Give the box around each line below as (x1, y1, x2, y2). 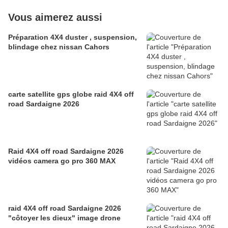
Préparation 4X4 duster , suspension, (8, 33, 137, 42)
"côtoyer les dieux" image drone (8, 214, 121, 222)
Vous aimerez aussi (8, 12, 102, 23)
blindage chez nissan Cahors (8, 43, 109, 51)
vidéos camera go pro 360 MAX (8, 157, 116, 165)
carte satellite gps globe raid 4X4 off (8, 90, 134, 99)
